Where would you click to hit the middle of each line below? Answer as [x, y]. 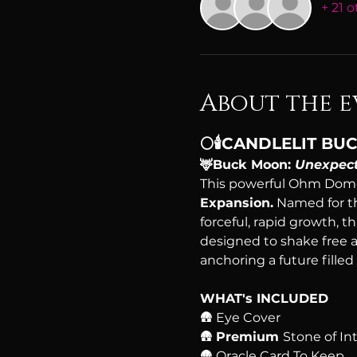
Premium [249, 336]
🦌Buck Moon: [247, 164]
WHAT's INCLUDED [264, 298]
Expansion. [236, 202]
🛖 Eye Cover [240, 317]
